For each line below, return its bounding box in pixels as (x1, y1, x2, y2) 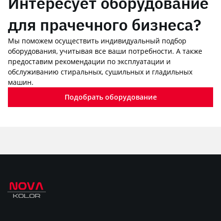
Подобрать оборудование (64, 92, 157, 102)
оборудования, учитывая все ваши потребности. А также (8, 46, 202, 56)
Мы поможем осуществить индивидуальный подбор (8, 36, 186, 45)
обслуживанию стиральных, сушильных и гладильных (8, 67, 192, 76)
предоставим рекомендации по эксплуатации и (8, 57, 171, 66)
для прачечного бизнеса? (8, 14, 201, 35)
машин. (8, 77, 34, 87)
